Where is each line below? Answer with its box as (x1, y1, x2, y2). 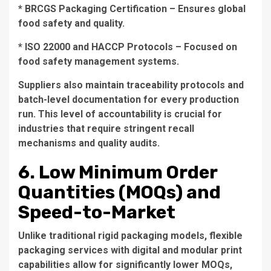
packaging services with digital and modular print (18, 244, 242, 256)
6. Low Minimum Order (18, 161, 217, 183)
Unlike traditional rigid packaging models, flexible (18, 229, 243, 241)
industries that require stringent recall (18, 122, 194, 134)
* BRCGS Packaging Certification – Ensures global (18, 2, 246, 15)
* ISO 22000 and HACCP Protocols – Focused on (18, 41, 237, 53)
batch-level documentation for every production (18, 93, 239, 105)
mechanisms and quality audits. (18, 137, 160, 149)
